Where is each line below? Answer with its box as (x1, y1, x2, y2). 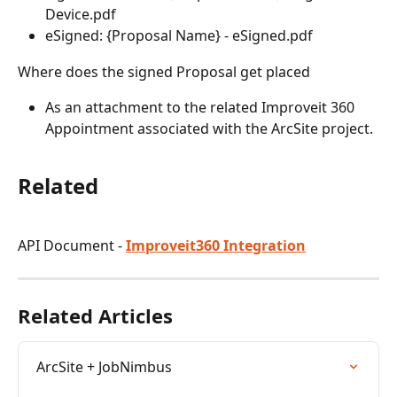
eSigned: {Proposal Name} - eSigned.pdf (45, 26, 313, 46)
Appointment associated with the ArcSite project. (45, 119, 373, 138)
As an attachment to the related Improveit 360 (45, 97, 358, 117)
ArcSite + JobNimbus (36, 357, 172, 378)
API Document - (18, 235, 126, 255)
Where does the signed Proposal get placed (18, 61, 310, 82)
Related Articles (18, 302, 173, 330)
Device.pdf (45, 4, 116, 25)
